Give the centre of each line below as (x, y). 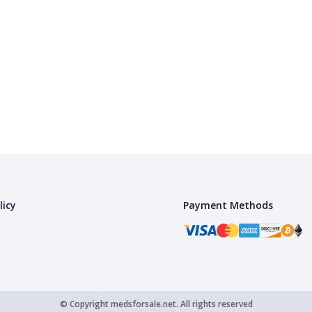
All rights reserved (215, 304)
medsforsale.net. (143, 304)
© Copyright (84, 304)
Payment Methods (228, 205)
